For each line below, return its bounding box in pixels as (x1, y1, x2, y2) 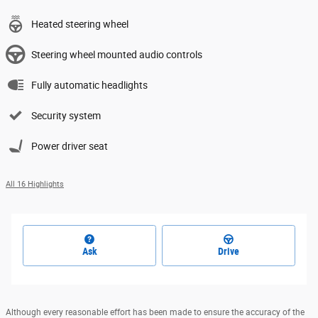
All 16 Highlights (6, 178, 64, 188)
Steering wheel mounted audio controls (31, 48, 202, 60)
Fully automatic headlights (31, 78, 148, 90)
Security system (31, 109, 101, 121)
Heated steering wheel (31, 17, 128, 29)
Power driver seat (31, 139, 108, 151)
